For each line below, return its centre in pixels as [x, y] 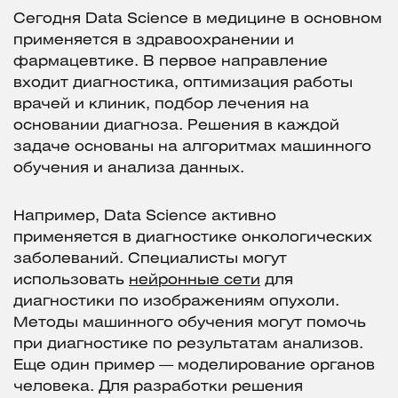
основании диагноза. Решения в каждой [176, 126]
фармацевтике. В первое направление [171, 62]
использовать [71, 281]
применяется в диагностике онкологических [193, 238]
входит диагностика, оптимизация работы [183, 84]
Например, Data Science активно [145, 217]
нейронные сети [195, 281]
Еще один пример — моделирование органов [194, 366]
